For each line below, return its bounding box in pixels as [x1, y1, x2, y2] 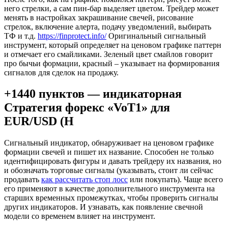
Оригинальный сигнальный [106, 31, 206, 40]
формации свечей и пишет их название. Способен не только [4, 148, 214, 157]
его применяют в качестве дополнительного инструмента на [4, 184, 215, 193]
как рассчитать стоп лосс [41, 175, 128, 184]
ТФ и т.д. [4, 31, 38, 40]
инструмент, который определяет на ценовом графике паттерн [4, 40, 221, 49]
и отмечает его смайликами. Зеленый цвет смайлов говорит [4, 49, 213, 59]
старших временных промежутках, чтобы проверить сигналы [4, 193, 218, 203]
